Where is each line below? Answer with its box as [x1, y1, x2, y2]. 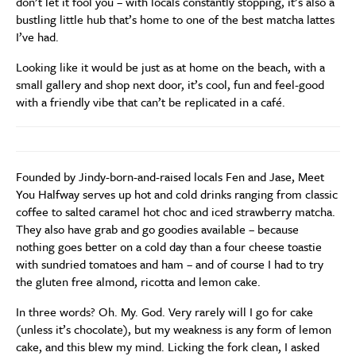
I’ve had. [16, 28, 59, 45]
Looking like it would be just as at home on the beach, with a [16, 58, 325, 75]
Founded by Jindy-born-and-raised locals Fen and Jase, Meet [16, 168, 324, 185]
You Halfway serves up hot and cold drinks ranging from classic [16, 185, 338, 203]
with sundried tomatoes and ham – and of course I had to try [16, 255, 323, 273]
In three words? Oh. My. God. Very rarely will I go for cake [16, 303, 313, 320]
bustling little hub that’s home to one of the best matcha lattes [16, 10, 335, 28]
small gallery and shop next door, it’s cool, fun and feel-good [16, 75, 324, 93]
